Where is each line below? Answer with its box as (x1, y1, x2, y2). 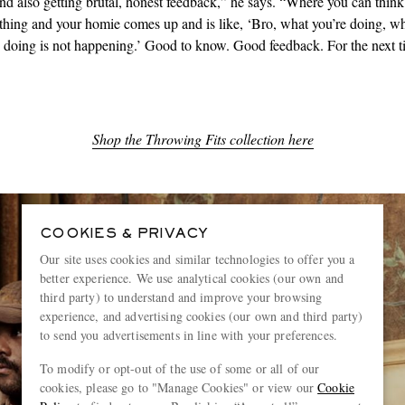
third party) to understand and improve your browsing (40, 288, 323, 306)
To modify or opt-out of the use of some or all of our (40, 360, 320, 377)
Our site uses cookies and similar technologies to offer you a (40, 250, 355, 268)
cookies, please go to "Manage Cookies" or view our (40, 379, 318, 396)
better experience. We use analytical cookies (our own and (40, 269, 344, 287)
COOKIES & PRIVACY (40, 228, 209, 240)
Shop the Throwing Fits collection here (91, 129, 314, 148)
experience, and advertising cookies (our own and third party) (40, 307, 363, 325)
